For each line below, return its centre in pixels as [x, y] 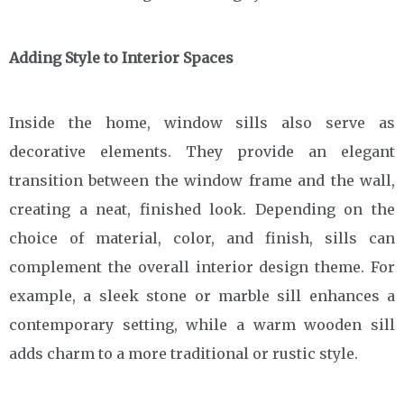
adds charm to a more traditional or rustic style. [184, 353]
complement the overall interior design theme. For [202, 267]
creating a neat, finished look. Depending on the [202, 209]
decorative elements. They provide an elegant [202, 151]
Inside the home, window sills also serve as [202, 123]
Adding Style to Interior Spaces [121, 58]
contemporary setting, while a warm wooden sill [202, 325]
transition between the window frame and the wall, [202, 180]
